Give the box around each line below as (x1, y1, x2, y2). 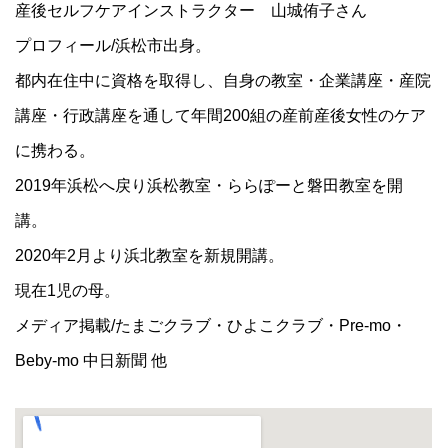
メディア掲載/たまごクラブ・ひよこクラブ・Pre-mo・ (15, 316, 408, 334)
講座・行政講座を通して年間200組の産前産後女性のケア (15, 106, 427, 124)
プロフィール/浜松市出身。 (15, 36, 212, 54)
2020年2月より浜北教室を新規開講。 (15, 246, 285, 264)
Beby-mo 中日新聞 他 (15, 351, 168, 369)
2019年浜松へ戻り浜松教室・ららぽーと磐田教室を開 (15, 176, 404, 194)
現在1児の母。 (15, 281, 121, 299)
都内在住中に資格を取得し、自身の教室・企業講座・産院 (15, 71, 432, 89)
